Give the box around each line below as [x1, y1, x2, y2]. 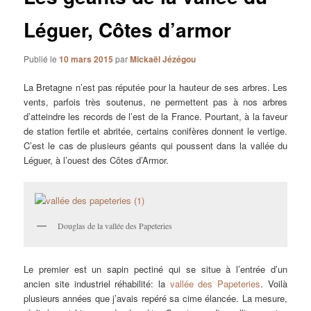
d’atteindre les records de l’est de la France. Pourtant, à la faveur [24, 109, 287, 123]
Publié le [24, 52, 60, 65]
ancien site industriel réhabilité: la [24, 277, 170, 291]
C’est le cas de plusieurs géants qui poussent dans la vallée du [24, 138, 287, 152]
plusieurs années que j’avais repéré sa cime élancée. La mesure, [24, 292, 287, 305]
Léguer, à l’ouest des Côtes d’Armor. [24, 153, 169, 167]
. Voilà [260, 277, 287, 291]
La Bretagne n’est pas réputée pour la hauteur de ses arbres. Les [24, 80, 287, 94]
